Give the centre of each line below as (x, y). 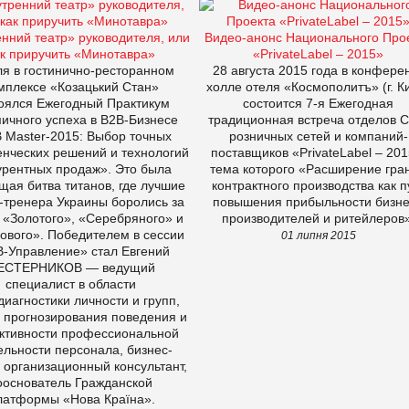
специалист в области (71, 283)
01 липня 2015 (318, 235)
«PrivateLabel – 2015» (318, 53)
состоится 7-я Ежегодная (318, 103)
